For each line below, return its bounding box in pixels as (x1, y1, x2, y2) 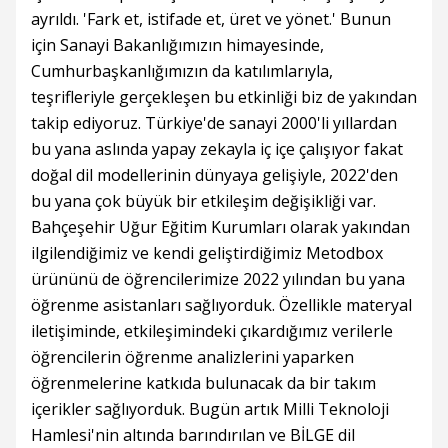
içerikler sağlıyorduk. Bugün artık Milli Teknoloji (31, 398, 389, 421)
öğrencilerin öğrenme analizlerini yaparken (31, 346, 354, 369)
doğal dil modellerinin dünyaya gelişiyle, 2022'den (31, 164, 398, 187)
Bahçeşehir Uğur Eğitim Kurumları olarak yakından (31, 216, 410, 239)
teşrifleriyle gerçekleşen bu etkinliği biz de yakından (31, 86, 417, 109)
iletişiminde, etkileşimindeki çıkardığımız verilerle (31, 320, 393, 343)
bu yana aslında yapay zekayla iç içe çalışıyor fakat (31, 138, 403, 161)
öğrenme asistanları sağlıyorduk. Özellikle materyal (31, 294, 412, 317)
